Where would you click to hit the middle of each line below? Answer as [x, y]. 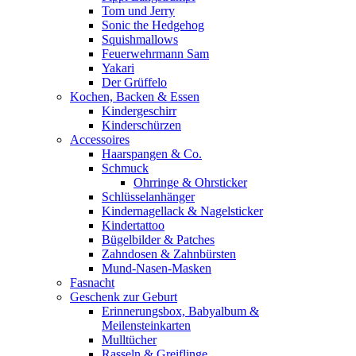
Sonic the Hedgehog [153, 25]
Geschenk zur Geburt [124, 297]
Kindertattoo [133, 225]
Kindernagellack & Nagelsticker [182, 211]
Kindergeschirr [139, 111]
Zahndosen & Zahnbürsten [169, 254]
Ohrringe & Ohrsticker [190, 182]
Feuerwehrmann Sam [155, 54]
